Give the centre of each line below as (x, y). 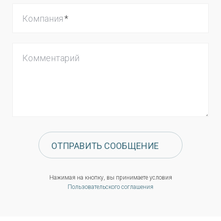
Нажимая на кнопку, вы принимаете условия (110, 178)
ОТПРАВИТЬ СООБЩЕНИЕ (105, 146)
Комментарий (51, 58)
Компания (43, 18)
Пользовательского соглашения (110, 187)
